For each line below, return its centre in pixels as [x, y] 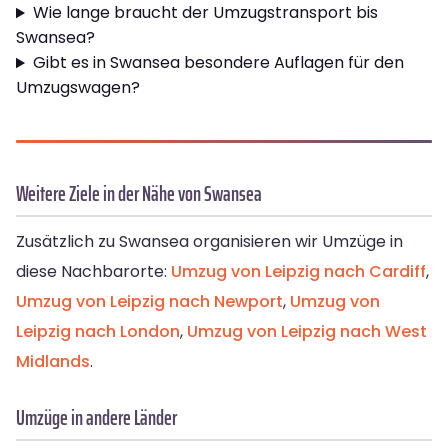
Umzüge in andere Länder [96, 418]
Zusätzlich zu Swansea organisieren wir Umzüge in [209, 242]
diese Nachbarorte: [93, 272]
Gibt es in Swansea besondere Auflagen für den [218, 63]
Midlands [53, 362]
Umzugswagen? [78, 88]
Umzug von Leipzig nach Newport [149, 302]
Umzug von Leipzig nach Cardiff [298, 272]
